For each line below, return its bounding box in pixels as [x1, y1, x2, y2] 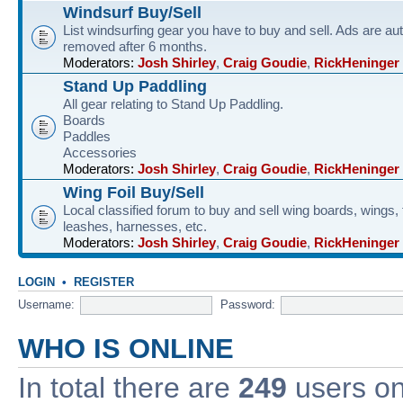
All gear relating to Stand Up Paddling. [63, 95, 283, 112]
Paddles [63, 128, 111, 144]
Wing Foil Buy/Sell [63, 182, 204, 201]
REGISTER [74, 275, 134, 289]
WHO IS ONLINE [18, 332, 234, 364]
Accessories [63, 144, 137, 160]
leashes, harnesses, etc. [63, 218, 207, 234]
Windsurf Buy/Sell [63, 2, 201, 22]
